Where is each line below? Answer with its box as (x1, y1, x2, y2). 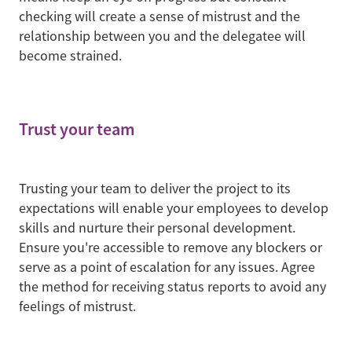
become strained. (19, 46, 122, 64)
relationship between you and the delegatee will (19, 27, 306, 45)
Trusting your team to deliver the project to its (19, 180, 291, 198)
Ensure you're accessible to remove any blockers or (19, 239, 322, 257)
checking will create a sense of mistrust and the (19, 7, 300, 25)
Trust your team (19, 118, 135, 141)
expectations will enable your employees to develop (19, 200, 328, 218)
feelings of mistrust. (19, 298, 136, 316)
